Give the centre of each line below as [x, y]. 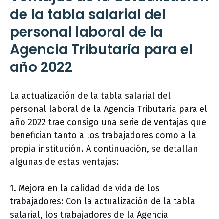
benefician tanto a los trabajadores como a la [103, 136]
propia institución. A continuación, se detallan [104, 149]
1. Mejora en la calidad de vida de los [85, 188]
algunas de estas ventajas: [64, 162]
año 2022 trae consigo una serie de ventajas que [108, 122]
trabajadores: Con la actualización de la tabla [102, 202]
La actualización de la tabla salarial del [90, 96]
